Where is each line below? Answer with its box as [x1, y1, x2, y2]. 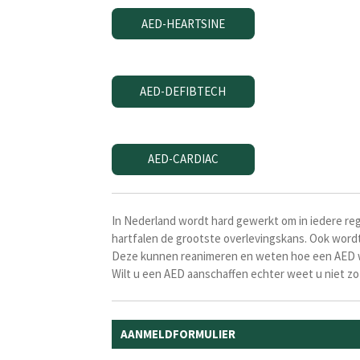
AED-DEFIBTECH [140, 83, 227, 99]
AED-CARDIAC [147, 151, 219, 167]
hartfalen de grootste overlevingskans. [112, 230, 309, 246]
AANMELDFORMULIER [121, 325, 236, 342]
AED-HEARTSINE [141, 15, 225, 31]
